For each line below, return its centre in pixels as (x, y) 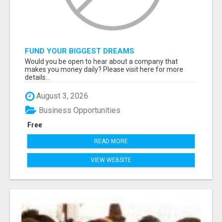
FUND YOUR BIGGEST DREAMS (80, 51)
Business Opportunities (79, 110)
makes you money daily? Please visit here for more (104, 70)
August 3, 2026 (61, 96)
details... (37, 78)
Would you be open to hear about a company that (101, 62)
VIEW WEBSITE (111, 160)
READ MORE (111, 141)
